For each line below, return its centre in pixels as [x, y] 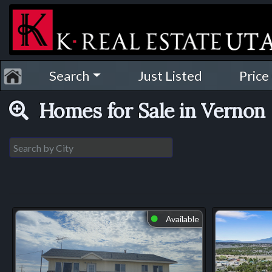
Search [70, 76]
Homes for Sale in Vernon [149, 110]
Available [181, 219]
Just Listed [170, 76]
